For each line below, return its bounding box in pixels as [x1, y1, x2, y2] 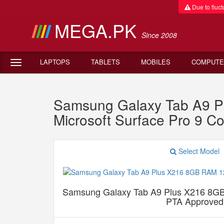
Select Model [176, 146, 219, 156]
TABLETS [91, 57, 120, 66]
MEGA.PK [54, 17, 141, 43]
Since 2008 [141, 30, 177, 40]
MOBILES [141, 57, 170, 66]
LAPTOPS [40, 57, 70, 66]
